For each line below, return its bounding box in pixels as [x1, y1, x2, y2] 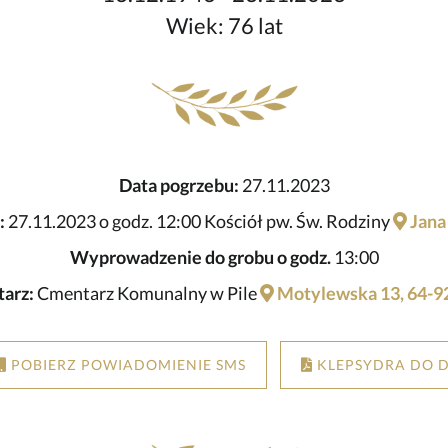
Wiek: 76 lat [165, 13, 283, 40]
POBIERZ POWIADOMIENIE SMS [6, 356, 246, 374]
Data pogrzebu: [118, 174, 239, 197]
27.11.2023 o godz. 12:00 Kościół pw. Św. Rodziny [4, 210, 393, 233]
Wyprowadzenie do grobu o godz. [69, 246, 331, 269]
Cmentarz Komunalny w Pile [34, 282, 260, 305]
